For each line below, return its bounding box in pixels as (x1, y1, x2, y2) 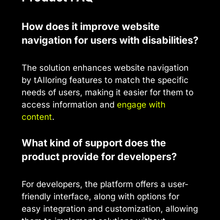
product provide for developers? (22, 150, 177, 163)
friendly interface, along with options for (22, 191, 179, 201)
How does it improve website (22, 21, 160, 33)
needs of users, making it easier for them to (22, 87, 193, 98)
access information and (22, 100, 117, 110)
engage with (117, 100, 165, 110)
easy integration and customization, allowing (22, 203, 198, 214)
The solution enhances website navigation (22, 63, 189, 73)
